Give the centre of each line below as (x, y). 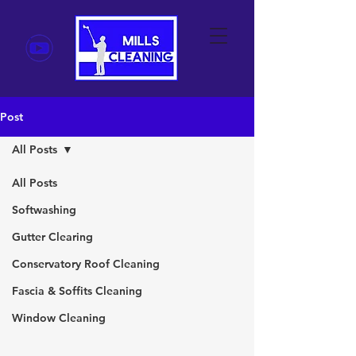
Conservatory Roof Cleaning (86, 264)
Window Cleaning (59, 318)
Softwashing (44, 210)
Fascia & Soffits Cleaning (77, 291)
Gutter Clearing (52, 237)
